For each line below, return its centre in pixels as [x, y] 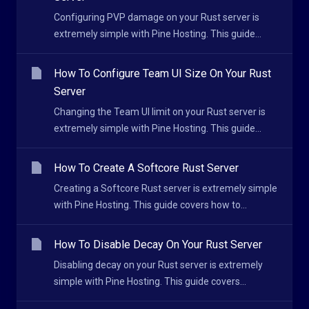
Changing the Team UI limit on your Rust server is [160, 112]
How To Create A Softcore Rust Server [146, 168]
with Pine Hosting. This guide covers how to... [150, 205]
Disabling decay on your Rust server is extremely [158, 265]
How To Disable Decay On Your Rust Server [158, 245]
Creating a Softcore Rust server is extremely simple [166, 188]
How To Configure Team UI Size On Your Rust [162, 73]
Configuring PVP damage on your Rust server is [157, 17]
